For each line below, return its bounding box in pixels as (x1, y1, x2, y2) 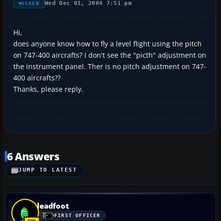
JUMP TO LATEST (18, 167, 77, 174)
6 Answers (7, 149, 60, 163)
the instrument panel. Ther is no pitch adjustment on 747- (13, 61, 206, 71)
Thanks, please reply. (13, 84, 83, 94)
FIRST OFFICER (54, 213, 101, 219)
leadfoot (37, 200, 69, 211)
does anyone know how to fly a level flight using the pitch (13, 38, 202, 48)
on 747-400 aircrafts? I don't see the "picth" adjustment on (13, 50, 206, 60)
